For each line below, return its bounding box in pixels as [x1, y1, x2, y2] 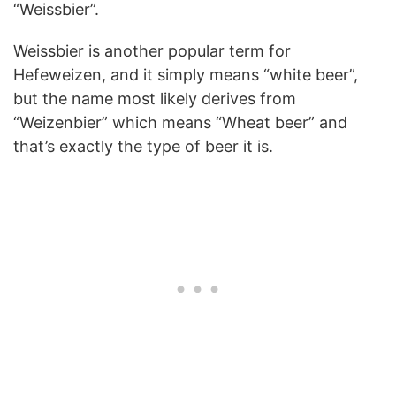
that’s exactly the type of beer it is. [13, 136, 273, 156]
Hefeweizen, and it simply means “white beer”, [13, 65, 358, 84]
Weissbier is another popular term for [13, 41, 291, 60]
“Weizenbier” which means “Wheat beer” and [13, 112, 347, 132]
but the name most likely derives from [13, 88, 296, 108]
